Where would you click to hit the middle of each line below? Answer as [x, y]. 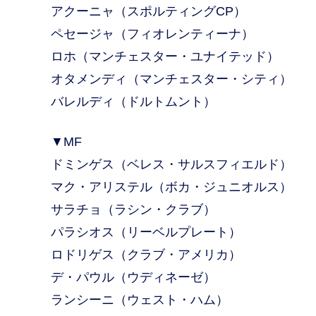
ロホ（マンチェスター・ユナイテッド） [165, 56]
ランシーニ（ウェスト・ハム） [140, 300]
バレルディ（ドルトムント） [133, 102]
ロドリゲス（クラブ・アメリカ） [146, 255]
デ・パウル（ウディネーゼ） [133, 277]
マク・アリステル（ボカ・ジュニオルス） [171, 187]
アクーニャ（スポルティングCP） [148, 11]
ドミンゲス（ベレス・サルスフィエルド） [171, 164]
